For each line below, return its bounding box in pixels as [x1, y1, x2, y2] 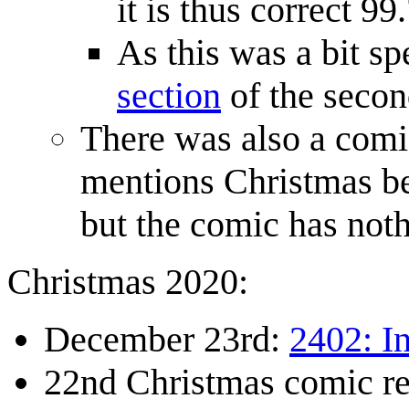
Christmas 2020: [7, 261, 248, 303]
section [117, 75, 221, 117]
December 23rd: [44, 319, 289, 361]
